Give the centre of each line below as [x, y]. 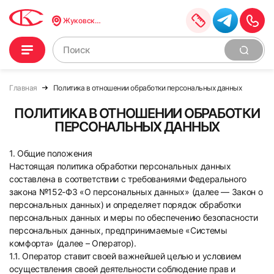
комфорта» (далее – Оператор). [73, 243]
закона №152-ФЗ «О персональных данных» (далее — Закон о [136, 192]
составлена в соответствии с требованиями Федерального [128, 179]
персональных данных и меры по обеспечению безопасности [134, 217]
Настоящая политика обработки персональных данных [120, 166]
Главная [23, 88]
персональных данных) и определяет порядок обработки [125, 205]
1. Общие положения [51, 153]
